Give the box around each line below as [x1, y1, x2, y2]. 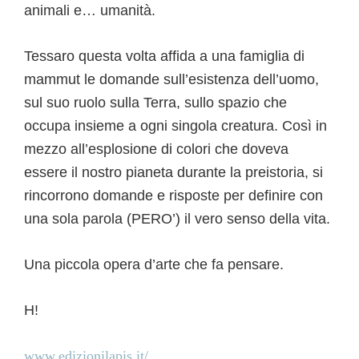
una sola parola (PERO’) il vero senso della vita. [24, 211, 330, 228]
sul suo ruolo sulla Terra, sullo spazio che [24, 95, 287, 111]
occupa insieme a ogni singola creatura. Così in [24, 118, 327, 135]
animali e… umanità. [24, 2, 155, 19]
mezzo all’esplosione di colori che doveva [24, 141, 288, 158]
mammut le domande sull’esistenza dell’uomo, [24, 71, 319, 88]
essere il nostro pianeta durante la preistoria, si [24, 164, 323, 181]
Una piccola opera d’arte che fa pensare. [24, 256, 284, 273]
